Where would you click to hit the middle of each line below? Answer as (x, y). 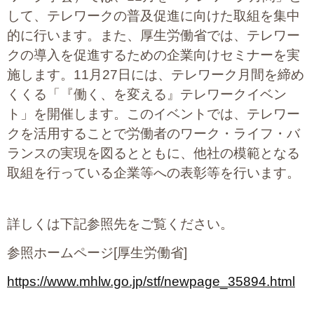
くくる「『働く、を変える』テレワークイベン (147, 95)
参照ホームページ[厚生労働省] (97, 253)
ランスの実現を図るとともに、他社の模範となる (153, 153)
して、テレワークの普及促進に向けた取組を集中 (153, 16)
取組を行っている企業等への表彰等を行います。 (153, 173)
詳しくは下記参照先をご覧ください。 (120, 224)
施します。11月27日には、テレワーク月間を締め (156, 75)
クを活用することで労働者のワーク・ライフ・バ (153, 134)
